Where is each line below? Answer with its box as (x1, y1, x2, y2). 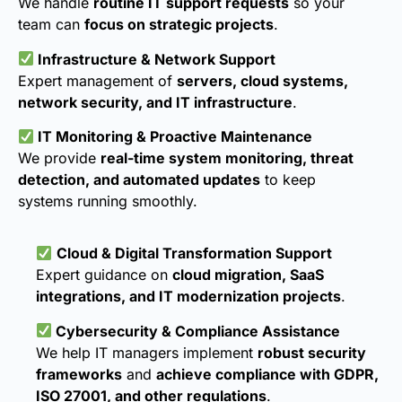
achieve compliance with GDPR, (156, 364, 379, 383)
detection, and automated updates (18, 170, 260, 188)
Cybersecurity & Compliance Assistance (52, 321, 341, 340)
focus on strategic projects (84, 15, 274, 34)
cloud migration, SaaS (172, 266, 324, 284)
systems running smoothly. (18, 191, 197, 210)
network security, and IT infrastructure (18, 92, 293, 111)
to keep (260, 170, 316, 188)
